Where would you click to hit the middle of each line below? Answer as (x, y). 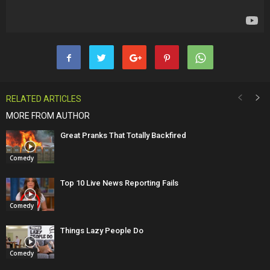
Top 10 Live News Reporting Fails (119, 183)
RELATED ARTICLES (44, 99)
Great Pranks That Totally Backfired (123, 135)
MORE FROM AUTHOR (48, 115)
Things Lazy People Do (102, 230)
